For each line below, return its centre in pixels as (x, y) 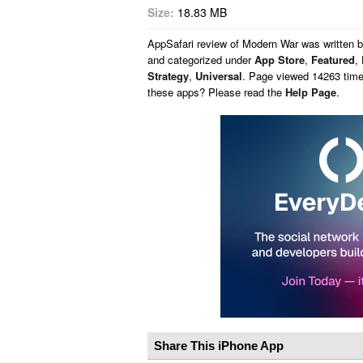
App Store (280, 60)
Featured (333, 60)
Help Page (311, 92)
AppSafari (172, 43)
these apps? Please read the (216, 92)
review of (220, 43)
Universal (219, 76)
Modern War (270, 43)
